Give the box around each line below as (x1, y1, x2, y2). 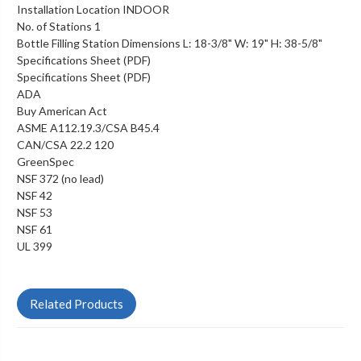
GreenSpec (17, 154, 74, 168)
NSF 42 (17, 188, 52, 202)
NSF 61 (17, 222, 52, 236)
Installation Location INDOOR (17, 2, 169, 16)
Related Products (30, 296, 123, 311)
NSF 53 (17, 205, 52, 219)
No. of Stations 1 (17, 19, 101, 33)
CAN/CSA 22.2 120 (17, 137, 114, 151)
